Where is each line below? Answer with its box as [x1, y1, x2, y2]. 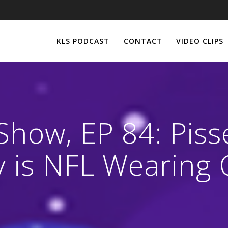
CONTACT [123, 36, 162, 46]
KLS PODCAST [56, 36, 110, 46]
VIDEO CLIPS [176, 36, 223, 46]
